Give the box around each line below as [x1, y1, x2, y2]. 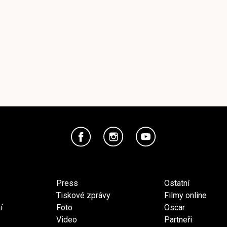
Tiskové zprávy [56, 190, 110, 200]
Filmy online [164, 190, 207, 200]
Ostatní [164, 178, 190, 188]
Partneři [164, 214, 192, 224]
